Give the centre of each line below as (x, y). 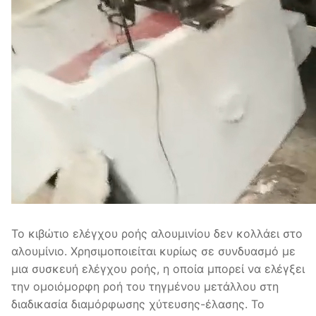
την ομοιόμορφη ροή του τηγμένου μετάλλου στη (145, 286)
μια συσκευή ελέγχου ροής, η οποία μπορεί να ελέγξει (158, 268)
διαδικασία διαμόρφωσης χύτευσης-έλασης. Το (138, 304)
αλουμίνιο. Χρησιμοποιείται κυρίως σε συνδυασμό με (153, 251)
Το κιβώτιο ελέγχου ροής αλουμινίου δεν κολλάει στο (157, 233)
